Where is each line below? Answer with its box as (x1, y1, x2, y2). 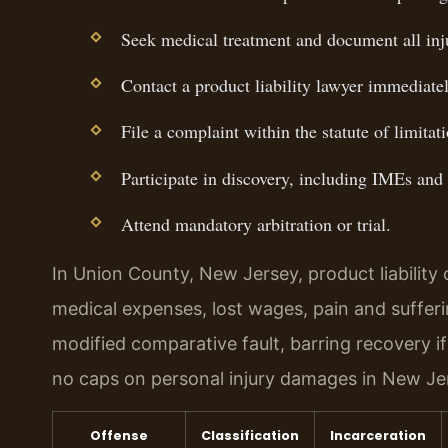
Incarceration (330, 426, 426, 444)
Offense (90, 426, 148, 444)
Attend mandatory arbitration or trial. (120, 211, 391, 236)
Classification (201, 426, 299, 444)
